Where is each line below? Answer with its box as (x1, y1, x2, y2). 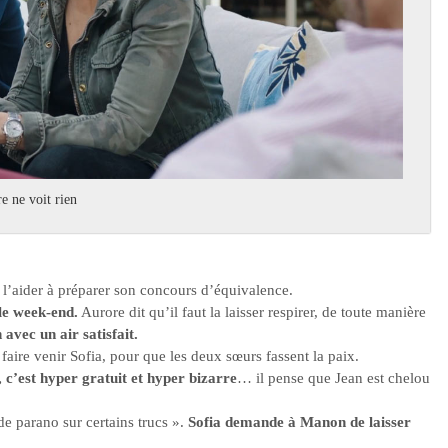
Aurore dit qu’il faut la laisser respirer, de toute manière (78, 304, 426, 321)
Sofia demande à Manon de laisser (188, 414, 411, 431)
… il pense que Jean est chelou (237, 370, 430, 387)
